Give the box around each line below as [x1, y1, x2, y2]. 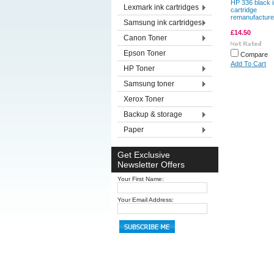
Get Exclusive [117, 150, 170, 160]
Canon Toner [124, 34, 167, 42]
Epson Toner [124, 49, 166, 57]
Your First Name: [117, 176, 164, 182]
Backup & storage [124, 110, 182, 119]
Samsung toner [124, 80, 174, 88]
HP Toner [124, 64, 155, 73]
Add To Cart [231, 60, 266, 67]
